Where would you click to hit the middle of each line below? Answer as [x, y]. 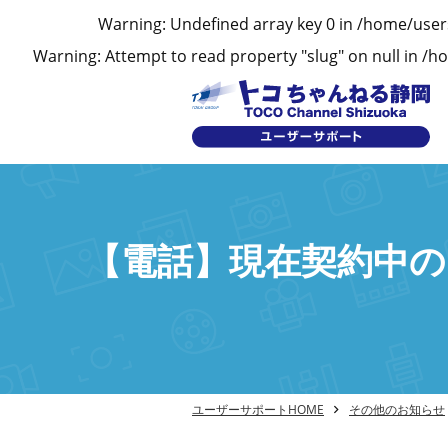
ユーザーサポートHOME [258, 409]
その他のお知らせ [397, 409]
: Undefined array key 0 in [259, 24]
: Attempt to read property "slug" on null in [259, 56]
